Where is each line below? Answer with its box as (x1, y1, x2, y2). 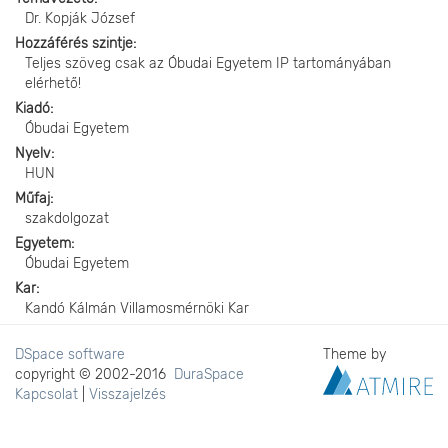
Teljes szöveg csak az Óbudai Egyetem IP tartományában (25, 55, 391, 72)
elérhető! (25, 75, 81, 92)
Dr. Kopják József (25, 10, 135, 27)
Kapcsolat (15, 386, 78, 403)
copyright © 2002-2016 (15, 366, 174, 383)
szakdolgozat (25, 210, 109, 227)
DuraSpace (174, 366, 244, 383)
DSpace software (15, 346, 125, 363)
